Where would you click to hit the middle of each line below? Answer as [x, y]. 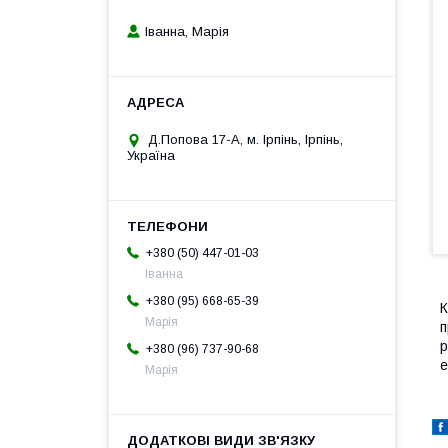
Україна [151, 156]
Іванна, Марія [187, 32]
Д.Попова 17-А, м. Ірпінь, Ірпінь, [245, 140]
